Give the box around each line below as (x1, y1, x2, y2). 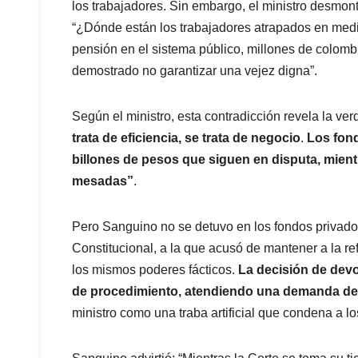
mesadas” (72, 174, 133, 189)
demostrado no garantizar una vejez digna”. (72, 64, 317, 78)
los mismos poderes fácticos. (72, 263, 238, 277)
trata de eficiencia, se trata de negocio (72, 131, 300, 145)
